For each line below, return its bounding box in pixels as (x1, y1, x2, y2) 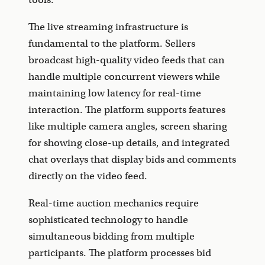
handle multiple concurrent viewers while (28, 70, 220, 83)
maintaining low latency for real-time (28, 86, 201, 99)
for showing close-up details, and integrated (28, 136, 230, 149)
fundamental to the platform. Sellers (28, 37, 195, 50)
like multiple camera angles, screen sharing (28, 119, 227, 132)
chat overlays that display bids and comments (28, 153, 236, 166)
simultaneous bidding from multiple (28, 230, 195, 243)
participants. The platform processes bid (28, 246, 211, 259)
